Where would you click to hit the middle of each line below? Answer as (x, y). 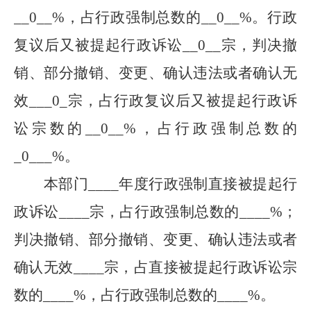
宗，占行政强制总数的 (165, 212)
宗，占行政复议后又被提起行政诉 (182, 101)
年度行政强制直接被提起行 (208, 184)
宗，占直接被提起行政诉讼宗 (201, 267)
